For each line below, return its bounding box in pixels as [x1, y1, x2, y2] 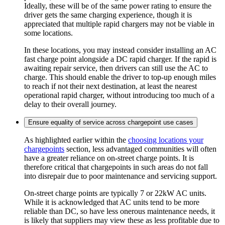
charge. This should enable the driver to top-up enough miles [24, 72, 216, 81]
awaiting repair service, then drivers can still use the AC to [24, 63, 208, 72]
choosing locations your [128, 135, 203, 144]
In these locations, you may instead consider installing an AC [24, 45, 216, 54]
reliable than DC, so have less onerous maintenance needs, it [24, 206, 215, 215]
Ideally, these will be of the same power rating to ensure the [24, 1, 211, 10]
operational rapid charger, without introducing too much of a [24, 90, 214, 99]
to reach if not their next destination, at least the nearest [24, 81, 197, 90]
